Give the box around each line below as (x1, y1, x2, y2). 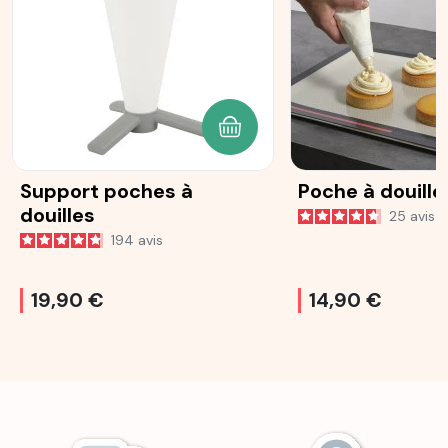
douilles (20, 202, 95, 228)
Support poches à (20, 178, 193, 204)
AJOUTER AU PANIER (228, 126, 387, 148)
